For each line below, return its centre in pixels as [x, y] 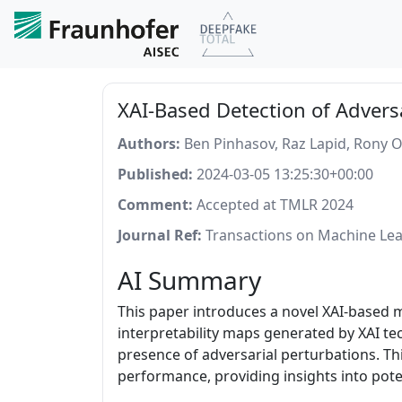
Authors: [149, 144]
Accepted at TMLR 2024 [273, 205]
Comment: [155, 205]
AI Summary [189, 280]
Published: [155, 174]
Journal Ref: [160, 235]
